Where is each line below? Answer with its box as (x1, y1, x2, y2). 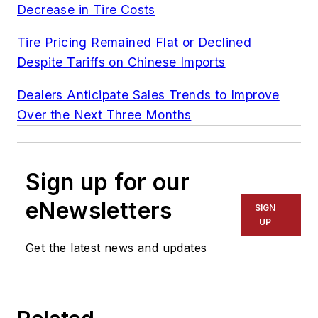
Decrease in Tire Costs (17, 2, 155, 18)
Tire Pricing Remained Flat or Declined (17, 35, 252, 50)
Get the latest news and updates (26, 240, 207, 255)
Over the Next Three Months (17, 106, 192, 122)
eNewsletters (26, 196, 172, 224)
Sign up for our (26, 168, 190, 196)
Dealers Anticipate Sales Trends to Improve (17, 87, 280, 102)
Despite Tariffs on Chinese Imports (17, 55, 226, 70)
